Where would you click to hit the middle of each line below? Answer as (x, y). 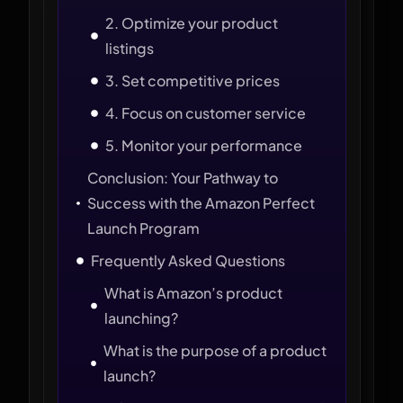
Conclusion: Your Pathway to (182, 178)
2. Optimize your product (191, 23)
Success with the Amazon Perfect (201, 203)
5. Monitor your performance (204, 145)
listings (129, 48)
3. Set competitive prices (193, 81)
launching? (141, 318)
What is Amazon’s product (193, 293)
